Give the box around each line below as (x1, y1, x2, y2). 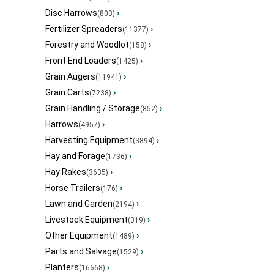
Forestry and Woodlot (45, 40, 129, 50)
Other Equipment (45, 231, 113, 241)
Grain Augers (45, 72, 95, 82)
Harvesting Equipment (45, 135, 133, 146)
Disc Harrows (45, 8, 97, 18)
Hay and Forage (45, 151, 105, 161)
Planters (45, 262, 79, 273)
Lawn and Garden (45, 199, 113, 209)
